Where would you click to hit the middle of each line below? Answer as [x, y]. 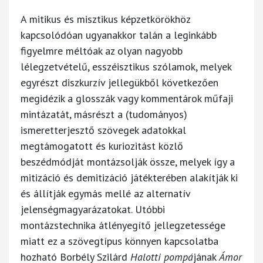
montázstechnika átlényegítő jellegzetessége [123, 225]
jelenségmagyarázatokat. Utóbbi [93, 209]
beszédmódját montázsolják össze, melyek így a [128, 161]
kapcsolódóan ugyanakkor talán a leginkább [119, 35]
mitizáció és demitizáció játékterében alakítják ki [129, 177]
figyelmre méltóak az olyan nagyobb [102, 50]
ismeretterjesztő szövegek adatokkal [103, 130]
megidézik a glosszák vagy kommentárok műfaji [127, 98]
